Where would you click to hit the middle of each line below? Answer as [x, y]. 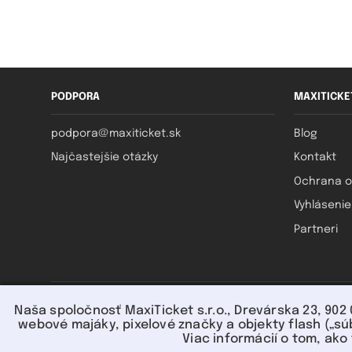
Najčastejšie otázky [104, 158]
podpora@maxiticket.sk [115, 134]
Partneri [316, 229]
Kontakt [315, 158]
